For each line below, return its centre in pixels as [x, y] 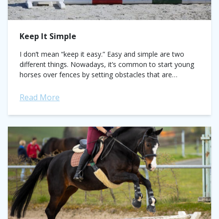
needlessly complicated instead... [71, 85]
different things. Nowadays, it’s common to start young [107, 64]
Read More [40, 97]
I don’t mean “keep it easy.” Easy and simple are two [102, 54]
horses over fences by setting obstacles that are [96, 75]
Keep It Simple [48, 36]
